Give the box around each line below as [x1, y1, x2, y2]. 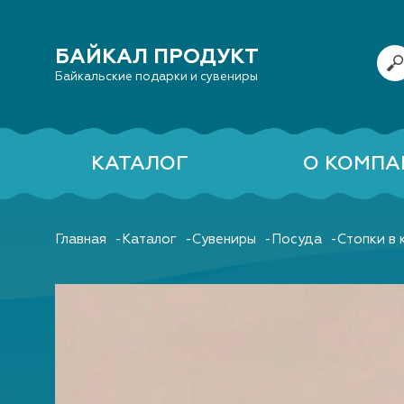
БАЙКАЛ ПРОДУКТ [55, 42, 259, 69]
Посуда [271, 231, 322, 248]
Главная [55, 231, 106, 248]
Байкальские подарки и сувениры [55, 69, 258, 84]
